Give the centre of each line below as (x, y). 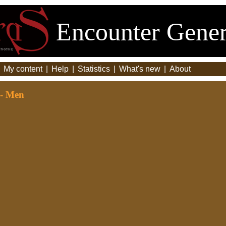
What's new (140, 69)
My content (23, 69)
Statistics (94, 69)
